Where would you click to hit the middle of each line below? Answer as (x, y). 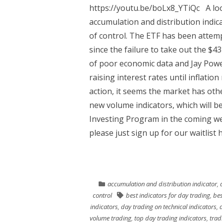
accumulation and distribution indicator (162, 184)
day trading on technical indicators (168, 207)
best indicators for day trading (168, 195)
